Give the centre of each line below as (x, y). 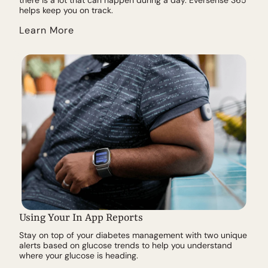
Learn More (47, 30)
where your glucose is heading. (79, 255)
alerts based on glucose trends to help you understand (126, 245)
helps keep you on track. (66, 10)
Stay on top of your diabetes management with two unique (133, 235)
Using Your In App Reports (81, 217)
